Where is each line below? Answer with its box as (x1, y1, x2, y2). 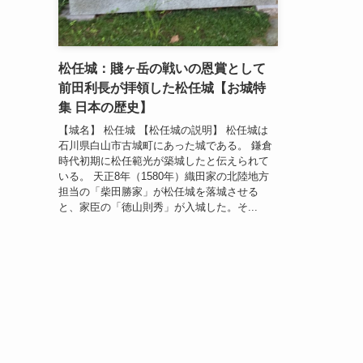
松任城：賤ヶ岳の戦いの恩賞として (58, 61, 266, 75)
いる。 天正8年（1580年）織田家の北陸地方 (58, 170, 269, 183)
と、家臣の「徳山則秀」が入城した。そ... (58, 201, 258, 214)
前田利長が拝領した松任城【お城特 (58, 80, 266, 95)
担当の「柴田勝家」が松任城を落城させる (58, 186, 258, 199)
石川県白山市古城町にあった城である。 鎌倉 (58, 139, 272, 152)
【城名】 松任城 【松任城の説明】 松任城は (58, 124, 268, 137)
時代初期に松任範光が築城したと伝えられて (58, 155, 269, 168)
